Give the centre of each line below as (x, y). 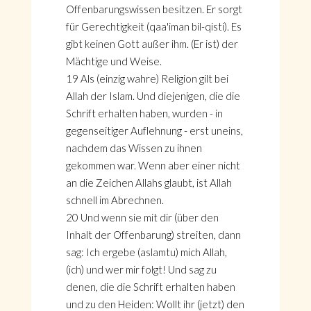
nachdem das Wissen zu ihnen (134, 148)
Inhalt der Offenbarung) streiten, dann (153, 235)
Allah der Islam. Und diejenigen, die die (153, 96)
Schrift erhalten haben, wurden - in (144, 113)
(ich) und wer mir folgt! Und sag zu (141, 269)
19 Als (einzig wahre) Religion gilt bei (147, 78)
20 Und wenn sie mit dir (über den (142, 217)
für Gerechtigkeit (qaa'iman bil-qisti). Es (153, 26)
